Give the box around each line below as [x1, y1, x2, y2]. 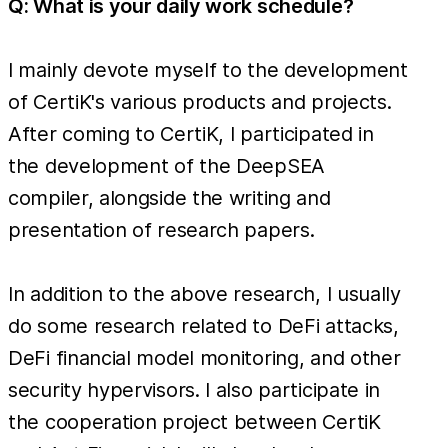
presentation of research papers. [8, 217, 315, 242]
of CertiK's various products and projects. [8, 89, 392, 114]
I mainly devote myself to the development [8, 57, 408, 82]
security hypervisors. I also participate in [8, 377, 381, 402]
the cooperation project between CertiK [8, 409, 381, 434]
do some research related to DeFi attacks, [8, 313, 399, 338]
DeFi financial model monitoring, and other [8, 345, 401, 370]
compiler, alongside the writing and [8, 185, 331, 210]
